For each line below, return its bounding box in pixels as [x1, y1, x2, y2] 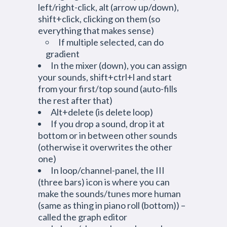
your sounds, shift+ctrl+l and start [38, 71, 172, 83]
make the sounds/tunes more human [38, 188, 181, 199]
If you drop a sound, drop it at [51, 118, 165, 129]
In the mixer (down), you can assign [51, 60, 187, 71]
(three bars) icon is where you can [38, 176, 170, 187]
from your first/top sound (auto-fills [38, 83, 177, 94]
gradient [46, 48, 80, 59]
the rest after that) [38, 95, 112, 106]
